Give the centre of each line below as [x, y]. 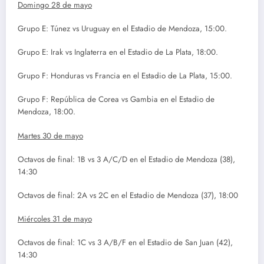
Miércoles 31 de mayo [55, 219]
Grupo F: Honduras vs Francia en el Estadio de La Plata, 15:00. [125, 76]
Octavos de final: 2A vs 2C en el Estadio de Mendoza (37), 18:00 [128, 195]
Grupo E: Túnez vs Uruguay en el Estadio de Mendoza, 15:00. [122, 28]
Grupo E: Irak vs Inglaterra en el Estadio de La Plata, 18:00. [118, 52]
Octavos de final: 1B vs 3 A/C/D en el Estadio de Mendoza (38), [126, 159]
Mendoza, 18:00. [47, 112]
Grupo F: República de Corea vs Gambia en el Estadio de [116, 100]
